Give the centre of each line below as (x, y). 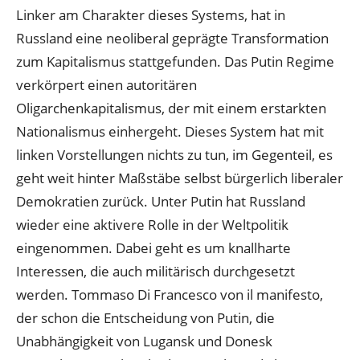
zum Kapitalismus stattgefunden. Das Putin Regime (175, 61)
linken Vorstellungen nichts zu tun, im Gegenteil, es (174, 154)
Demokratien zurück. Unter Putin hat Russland (161, 201)
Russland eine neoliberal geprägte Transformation (172, 38)
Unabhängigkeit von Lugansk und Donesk (144, 341)
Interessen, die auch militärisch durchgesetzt (155, 271)
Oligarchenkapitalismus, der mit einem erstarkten (171, 108)
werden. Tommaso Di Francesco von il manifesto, (170, 294)
